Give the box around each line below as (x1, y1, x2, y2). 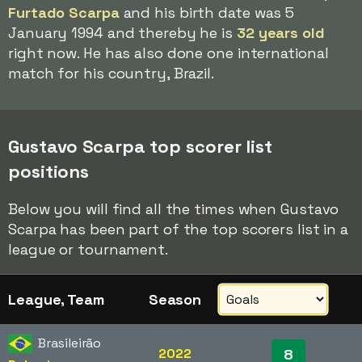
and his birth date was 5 (119, 3, 295, 22)
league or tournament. (8, 240, 168, 259)
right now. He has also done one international (8, 44, 329, 62)
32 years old (236, 23, 325, 42)
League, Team (8, 290, 104, 309)
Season (148, 290, 202, 309)
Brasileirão (38, 335, 102, 351)
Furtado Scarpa (8, 3, 120, 22)
